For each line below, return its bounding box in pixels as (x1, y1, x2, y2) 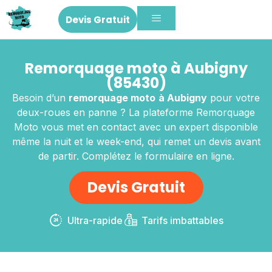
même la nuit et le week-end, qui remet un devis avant (12, 135, 260, 148)
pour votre (207, 92, 260, 104)
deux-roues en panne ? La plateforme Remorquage (17, 106, 255, 119)
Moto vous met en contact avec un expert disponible (14, 121, 258, 134)
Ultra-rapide (67, 214, 123, 227)
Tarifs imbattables (141, 214, 224, 227)
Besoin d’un (12, 92, 69, 104)
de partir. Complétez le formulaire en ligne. (38, 150, 234, 163)
